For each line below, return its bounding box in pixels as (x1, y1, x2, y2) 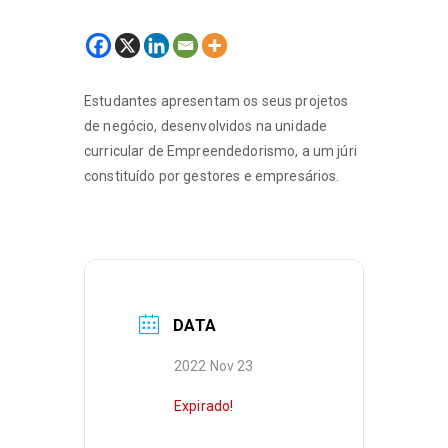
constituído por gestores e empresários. (84, 167, 340, 184)
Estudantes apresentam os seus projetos (84, 92, 349, 109)
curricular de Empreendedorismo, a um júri (84, 142, 357, 159)
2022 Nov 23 (174, 358, 254, 375)
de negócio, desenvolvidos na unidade (84, 117, 328, 134)
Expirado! (174, 397, 234, 414)
